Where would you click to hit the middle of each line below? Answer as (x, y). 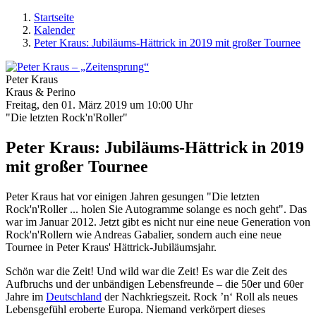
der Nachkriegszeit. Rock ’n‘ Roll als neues (200, 296)
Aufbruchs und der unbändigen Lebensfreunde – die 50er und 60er (154, 284)
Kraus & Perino (41, 92)
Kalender (54, 30)
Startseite (54, 17)
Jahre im (26, 296)
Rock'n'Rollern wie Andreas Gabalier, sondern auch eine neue (144, 234)
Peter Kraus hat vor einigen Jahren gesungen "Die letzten (133, 196)
